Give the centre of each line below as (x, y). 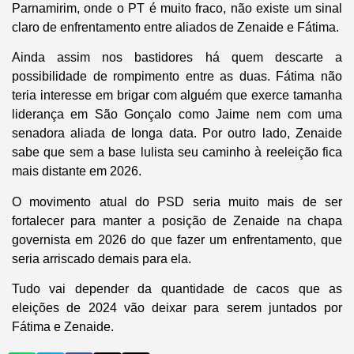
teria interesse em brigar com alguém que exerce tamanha (177, 96)
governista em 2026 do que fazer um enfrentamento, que (177, 239)
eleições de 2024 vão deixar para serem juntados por (177, 308)
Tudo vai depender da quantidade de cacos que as (177, 289)
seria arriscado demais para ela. (102, 258)
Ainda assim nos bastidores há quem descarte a (177, 58)
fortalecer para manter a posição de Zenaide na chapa (177, 220)
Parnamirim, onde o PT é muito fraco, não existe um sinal (177, 9)
